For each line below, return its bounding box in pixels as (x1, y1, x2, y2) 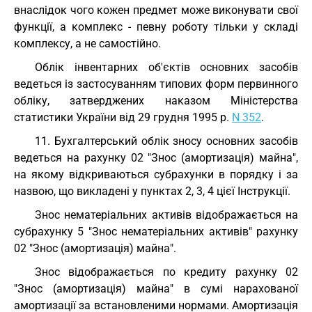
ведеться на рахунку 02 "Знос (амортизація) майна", (14, 151, 298, 164)
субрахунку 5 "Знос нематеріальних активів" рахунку (14, 225, 298, 238)
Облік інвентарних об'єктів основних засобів (35, 61, 298, 74)
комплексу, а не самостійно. (14, 37, 161, 50)
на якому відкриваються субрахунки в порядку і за (14, 168, 298, 181)
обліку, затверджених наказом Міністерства (14, 94, 298, 107)
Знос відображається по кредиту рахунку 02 (35, 265, 298, 279)
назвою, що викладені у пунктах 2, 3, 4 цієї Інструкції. (14, 185, 290, 198)
